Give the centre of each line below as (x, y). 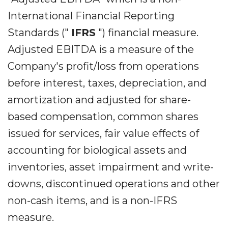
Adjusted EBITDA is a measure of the (101, 49)
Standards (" (39, 33)
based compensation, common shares (103, 117)
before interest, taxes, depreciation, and (107, 83)
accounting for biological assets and (97, 150)
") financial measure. (147, 33)
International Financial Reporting (91, 16)
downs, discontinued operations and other (114, 184)
